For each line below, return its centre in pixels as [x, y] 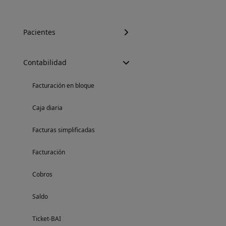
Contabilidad [45, 62]
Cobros [42, 174]
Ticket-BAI [47, 219]
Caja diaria [47, 108]
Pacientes [39, 32]
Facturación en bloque [63, 86]
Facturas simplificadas [64, 130]
